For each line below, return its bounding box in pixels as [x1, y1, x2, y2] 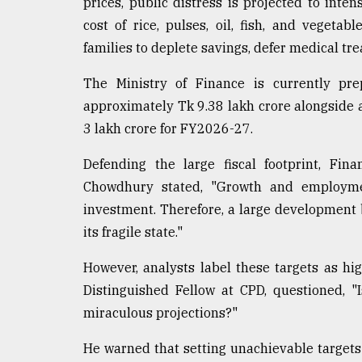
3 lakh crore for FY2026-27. [83, 120, 253, 137]
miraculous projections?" [83, 305, 238, 322]
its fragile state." [83, 224, 183, 241]
